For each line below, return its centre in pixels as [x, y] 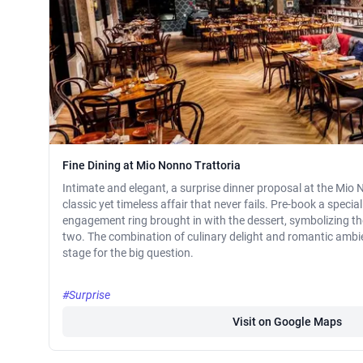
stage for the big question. [128, 253]
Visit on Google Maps [287, 322]
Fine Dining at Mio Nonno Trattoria [152, 166]
